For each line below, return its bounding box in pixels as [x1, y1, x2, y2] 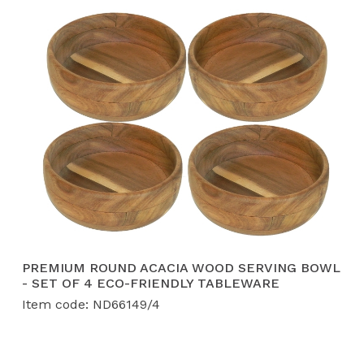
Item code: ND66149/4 [22, 297, 160, 313]
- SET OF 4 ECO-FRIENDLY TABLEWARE [22, 275, 279, 292]
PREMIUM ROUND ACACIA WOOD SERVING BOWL [22, 260, 340, 276]
